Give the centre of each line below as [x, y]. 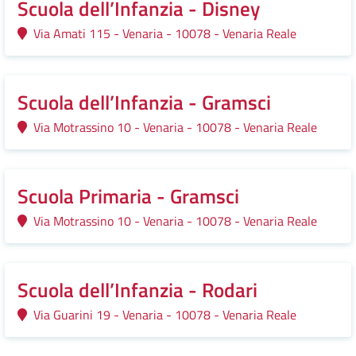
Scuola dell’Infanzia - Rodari [137, 290]
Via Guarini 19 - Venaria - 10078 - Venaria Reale [162, 315]
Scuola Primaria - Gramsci [128, 196]
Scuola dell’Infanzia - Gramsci [144, 103]
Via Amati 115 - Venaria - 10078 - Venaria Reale [162, 33]
